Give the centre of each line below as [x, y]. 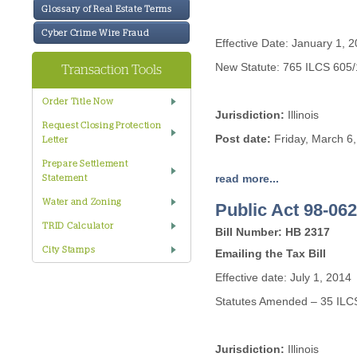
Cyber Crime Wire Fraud [96, 33]
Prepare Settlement [85, 164]
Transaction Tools [112, 70]
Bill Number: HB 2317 [273, 232]
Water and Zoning [82, 202]
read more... [247, 178]
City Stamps [69, 250]
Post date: [243, 139]
